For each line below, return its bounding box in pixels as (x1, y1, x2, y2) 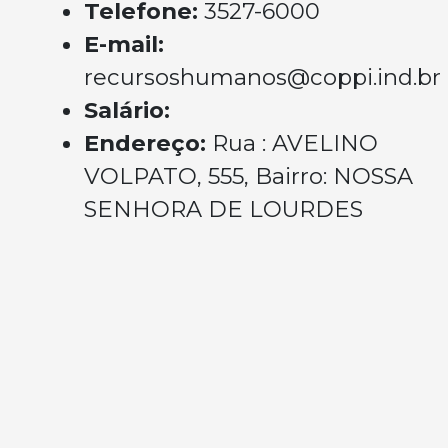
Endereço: (84, 129, 212, 157)
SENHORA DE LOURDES (84, 195, 363, 223)
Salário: (84, 96, 170, 124)
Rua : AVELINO (212, 129, 378, 157)
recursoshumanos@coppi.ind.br (84, 63, 441, 91)
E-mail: (84, 30, 164, 58)
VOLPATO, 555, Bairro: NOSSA (84, 162, 413, 190)
